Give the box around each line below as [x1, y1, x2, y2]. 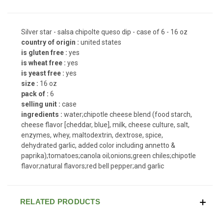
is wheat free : [21, 58, 67, 67]
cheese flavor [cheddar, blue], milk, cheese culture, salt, [21, 120, 190, 129]
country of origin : [21, 38, 81, 46]
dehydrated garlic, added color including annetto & [21, 141, 175, 149]
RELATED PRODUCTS [20, 197, 100, 206]
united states [81, 38, 121, 46]
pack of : [21, 89, 50, 98]
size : [21, 79, 40, 87]
